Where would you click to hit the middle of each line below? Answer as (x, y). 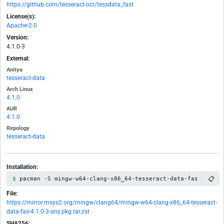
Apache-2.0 (22, 26)
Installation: (22, 167)
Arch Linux (20, 89)
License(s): (21, 17)
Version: (17, 38)
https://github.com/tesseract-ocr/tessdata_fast (70, 5)
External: (18, 59)
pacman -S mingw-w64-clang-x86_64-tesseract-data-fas (108, 179)
